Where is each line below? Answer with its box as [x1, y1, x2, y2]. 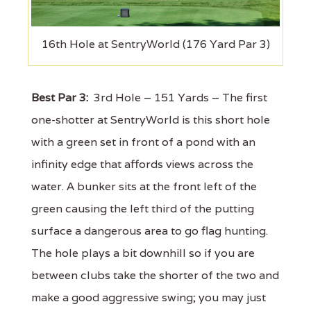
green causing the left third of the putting [31, 201, 254, 216]
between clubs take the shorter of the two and [31, 267, 279, 283]
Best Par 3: [31, 90, 88, 105]
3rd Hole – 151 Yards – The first [88, 90, 267, 105]
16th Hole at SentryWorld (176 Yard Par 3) [41, 36, 270, 51]
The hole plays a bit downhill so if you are [31, 245, 255, 260]
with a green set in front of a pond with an [31, 134, 255, 149]
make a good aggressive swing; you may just [31, 289, 266, 305]
